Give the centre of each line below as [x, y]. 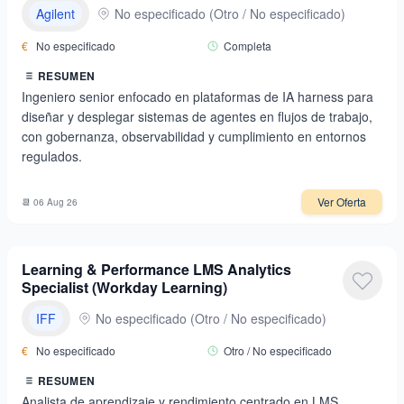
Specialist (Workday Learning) [124, 287]
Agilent [55, 14]
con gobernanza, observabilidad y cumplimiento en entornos [194, 136]
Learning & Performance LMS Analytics [156, 269]
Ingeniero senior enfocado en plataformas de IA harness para [197, 96]
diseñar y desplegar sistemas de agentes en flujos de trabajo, [197, 116]
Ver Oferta [342, 202]
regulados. [52, 156]
